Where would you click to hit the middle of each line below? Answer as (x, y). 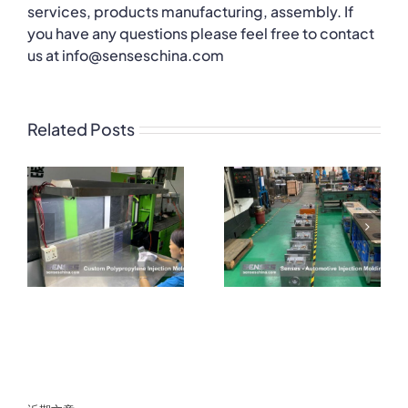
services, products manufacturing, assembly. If (190, 12)
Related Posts (81, 129)
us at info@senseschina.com (126, 56)
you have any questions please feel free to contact (201, 34)
